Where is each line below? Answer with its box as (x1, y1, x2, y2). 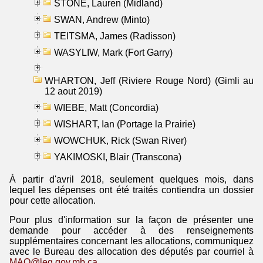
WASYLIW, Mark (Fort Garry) (54, 47, 173, 58)
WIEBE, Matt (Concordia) (54, 102, 159, 113)
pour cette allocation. (9, 195, 96, 205)
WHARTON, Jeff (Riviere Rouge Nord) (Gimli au (45, 75, 254, 86)
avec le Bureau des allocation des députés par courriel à (9, 246, 254, 257)
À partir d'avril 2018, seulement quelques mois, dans (9, 174, 254, 184)
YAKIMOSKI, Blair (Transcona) (54, 151, 181, 162)
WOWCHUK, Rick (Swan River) (54, 135, 187, 146)
